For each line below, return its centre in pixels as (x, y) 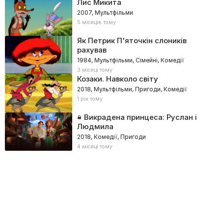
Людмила (95, 126)
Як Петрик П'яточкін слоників (132, 41)
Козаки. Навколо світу (117, 79)
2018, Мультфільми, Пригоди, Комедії (132, 89)
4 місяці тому (95, 147)
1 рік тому (90, 99)
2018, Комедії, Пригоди (111, 137)
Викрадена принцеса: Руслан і (140, 117)
